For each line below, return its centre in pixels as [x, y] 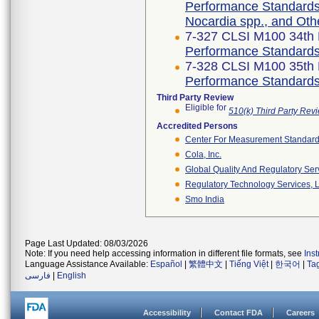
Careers [300, 313]
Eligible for [207, 110]
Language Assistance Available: [88, 264]
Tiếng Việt [249, 264]
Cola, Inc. [203, 155]
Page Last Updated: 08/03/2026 [87, 244]
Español [166, 264]
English [72, 276]
